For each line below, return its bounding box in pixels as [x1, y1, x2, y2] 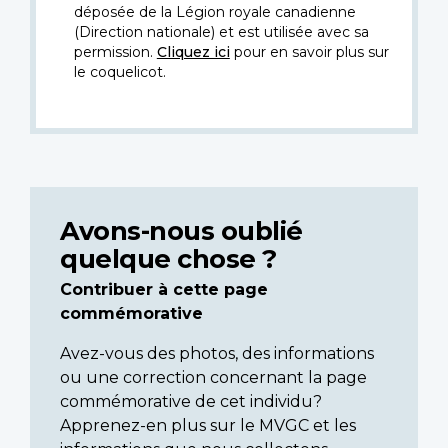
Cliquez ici [156, 43, 230, 62]
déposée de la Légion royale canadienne [73, 3, 356, 22]
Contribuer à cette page [60, 280, 268, 300]
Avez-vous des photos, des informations [60, 344, 374, 364]
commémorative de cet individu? [60, 392, 322, 412]
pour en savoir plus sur [229, 43, 389, 62]
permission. [73, 43, 157, 62]
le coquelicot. [73, 63, 166, 82]
